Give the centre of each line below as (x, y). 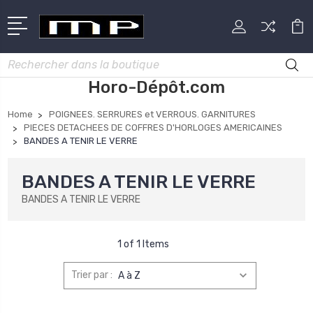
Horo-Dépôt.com (156, 87)
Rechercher (34, 60)
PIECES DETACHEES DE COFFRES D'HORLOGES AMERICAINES (153, 127)
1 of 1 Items (143, 244)
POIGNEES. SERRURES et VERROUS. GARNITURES (152, 114)
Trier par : (92, 275)
